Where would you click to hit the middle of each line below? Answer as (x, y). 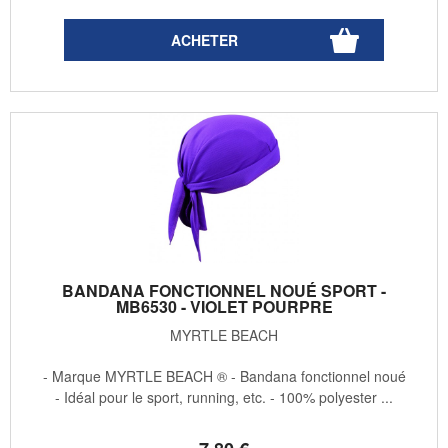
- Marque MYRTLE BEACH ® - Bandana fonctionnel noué (224, 375)
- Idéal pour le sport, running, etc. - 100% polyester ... (224, 396)
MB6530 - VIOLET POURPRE (224, 306)
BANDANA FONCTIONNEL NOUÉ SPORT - (224, 290)
